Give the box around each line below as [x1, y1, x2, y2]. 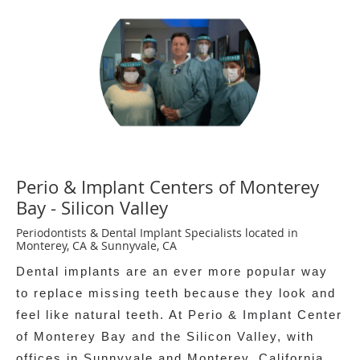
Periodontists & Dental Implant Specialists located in [16, 225, 298, 241]
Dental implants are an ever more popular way [16, 264, 328, 279]
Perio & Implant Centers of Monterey [16, 175, 319, 199]
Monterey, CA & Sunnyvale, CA [16, 238, 177, 254]
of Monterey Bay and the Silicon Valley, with [16, 329, 314, 344]
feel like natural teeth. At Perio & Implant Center [16, 308, 342, 322]
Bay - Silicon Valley [16, 196, 168, 220]
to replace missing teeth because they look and [16, 286, 336, 301]
